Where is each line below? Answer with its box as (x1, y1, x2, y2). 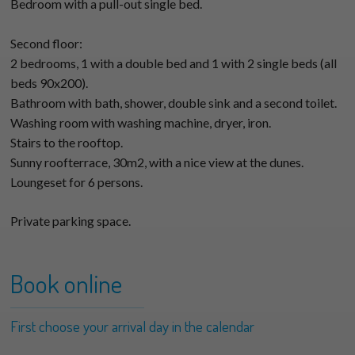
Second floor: (10, 36, 83, 52)
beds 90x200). (10, 75, 89, 91)
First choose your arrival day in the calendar (10, 316, 255, 337)
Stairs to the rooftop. (10, 135, 124, 151)
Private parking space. (10, 213, 132, 229)
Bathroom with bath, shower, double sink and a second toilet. (10, 95, 338, 111)
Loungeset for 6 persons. (10, 174, 143, 190)
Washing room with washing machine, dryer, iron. (10, 115, 272, 131)
